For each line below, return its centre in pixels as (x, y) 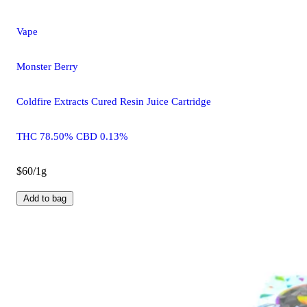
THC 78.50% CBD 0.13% (72, 136)
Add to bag (45, 198)
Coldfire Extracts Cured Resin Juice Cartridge (114, 101)
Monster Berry (47, 66)
